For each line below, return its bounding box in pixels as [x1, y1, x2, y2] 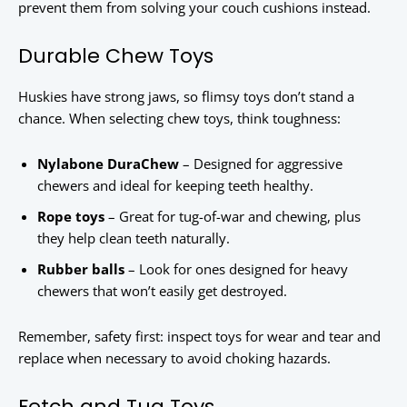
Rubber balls [37, 260, 124, 279]
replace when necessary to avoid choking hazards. [18, 349, 331, 368]
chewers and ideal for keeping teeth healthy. [37, 176, 313, 195]
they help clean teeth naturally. [37, 229, 230, 248]
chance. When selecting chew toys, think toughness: [18, 109, 341, 128]
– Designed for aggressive [179, 154, 342, 174]
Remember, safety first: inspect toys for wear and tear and [18, 327, 381, 346]
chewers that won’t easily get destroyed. [37, 282, 287, 301]
